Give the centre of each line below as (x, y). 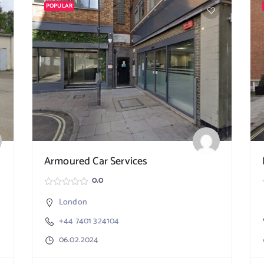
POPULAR (60, 6)
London (73, 202)
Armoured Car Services (96, 161)
